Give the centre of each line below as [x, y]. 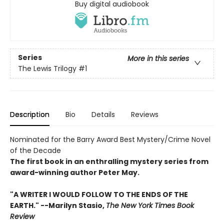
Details [103, 114]
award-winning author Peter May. [75, 172]
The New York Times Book [150, 205]
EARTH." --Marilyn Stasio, [58, 205]
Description [30, 114]
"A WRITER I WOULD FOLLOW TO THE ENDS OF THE [99, 194]
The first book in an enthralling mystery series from [109, 161]
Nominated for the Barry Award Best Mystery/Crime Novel [110, 139]
